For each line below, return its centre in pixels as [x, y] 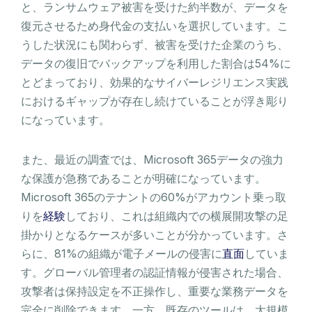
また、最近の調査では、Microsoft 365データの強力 [152, 159]
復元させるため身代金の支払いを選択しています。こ [155, 25]
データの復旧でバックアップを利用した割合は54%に [156, 63]
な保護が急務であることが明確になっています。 [143, 178]
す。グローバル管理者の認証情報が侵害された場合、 [155, 272]
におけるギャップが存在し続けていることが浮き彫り [155, 101]
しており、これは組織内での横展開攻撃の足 [177, 216]
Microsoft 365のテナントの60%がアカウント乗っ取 [154, 197]
